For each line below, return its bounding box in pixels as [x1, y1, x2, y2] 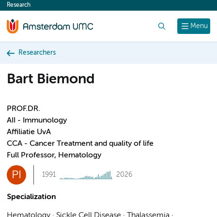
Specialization [7, 193, 56, 201]
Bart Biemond [7, 73, 94, 87]
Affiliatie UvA [7, 128, 51, 136]
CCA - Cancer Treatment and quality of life [7, 140, 154, 148]
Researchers [18, 49, 56, 56]
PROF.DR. [7, 105, 40, 113]
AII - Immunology [7, 117, 67, 124]
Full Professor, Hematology [7, 152, 101, 159]
